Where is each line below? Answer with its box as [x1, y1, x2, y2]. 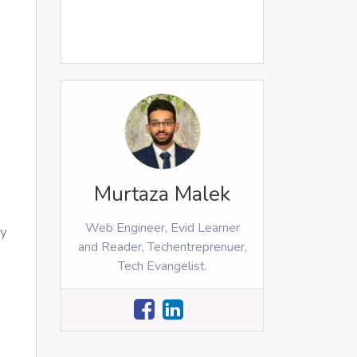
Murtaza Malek [94, 180, 230, 209]
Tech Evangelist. [117, 257, 207, 276]
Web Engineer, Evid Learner [84, 219, 240, 237]
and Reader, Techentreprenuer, [77, 238, 247, 257]
